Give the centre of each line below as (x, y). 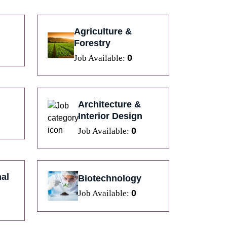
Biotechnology (109, 178)
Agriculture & (103, 32)
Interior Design (110, 116)
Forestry (92, 43)
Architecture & (109, 104)
